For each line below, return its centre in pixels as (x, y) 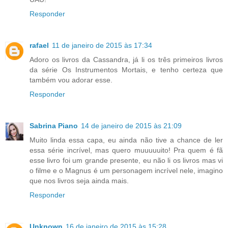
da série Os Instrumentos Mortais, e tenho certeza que (126, 70)
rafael (39, 46)
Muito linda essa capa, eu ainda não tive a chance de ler (126, 140)
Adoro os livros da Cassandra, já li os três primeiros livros (126, 60)
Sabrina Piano (54, 126)
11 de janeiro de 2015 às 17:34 (102, 46)
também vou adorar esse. (71, 80)
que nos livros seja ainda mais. (79, 181)
